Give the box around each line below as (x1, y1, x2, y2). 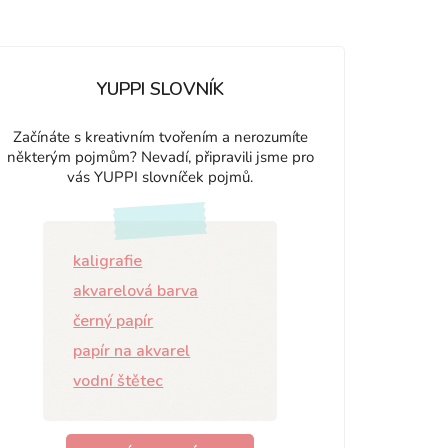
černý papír (73, 310, 154, 332)
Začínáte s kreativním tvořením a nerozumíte (12, 127, 308, 147)
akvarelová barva (73, 280, 199, 302)
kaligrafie (73, 250, 143, 272)
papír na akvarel (73, 340, 191, 362)
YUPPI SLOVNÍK (96, 77, 225, 101)
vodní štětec (73, 370, 164, 392)
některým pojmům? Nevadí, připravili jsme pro (6, 147, 314, 167)
